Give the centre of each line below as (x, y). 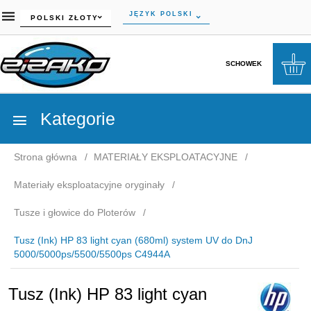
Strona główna (45, 157)
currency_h (44, 16)
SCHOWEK (243, 63)
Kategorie (75, 119)
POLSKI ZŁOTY (65, 17)
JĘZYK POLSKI (161, 14)
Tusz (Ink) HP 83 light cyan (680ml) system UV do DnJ (133, 240)
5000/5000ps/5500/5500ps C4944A (92, 254)
